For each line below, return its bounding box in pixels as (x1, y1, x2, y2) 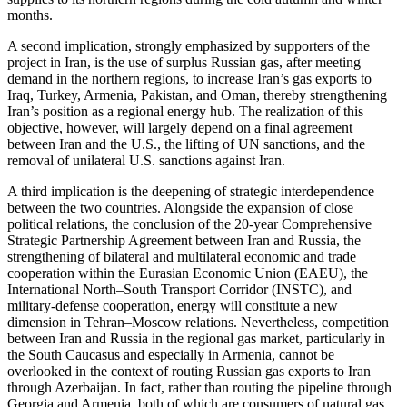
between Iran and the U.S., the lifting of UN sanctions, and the (7, 136, 365, 152)
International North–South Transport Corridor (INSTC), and (7, 282, 352, 297)
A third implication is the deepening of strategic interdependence (7, 184, 374, 199)
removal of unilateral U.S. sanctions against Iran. (7, 153, 285, 168)
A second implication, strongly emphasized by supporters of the (7, 38, 370, 54)
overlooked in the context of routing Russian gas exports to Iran (7, 363, 371, 379)
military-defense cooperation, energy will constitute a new (7, 298, 338, 313)
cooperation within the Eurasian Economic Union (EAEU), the (7, 265, 368, 281)
